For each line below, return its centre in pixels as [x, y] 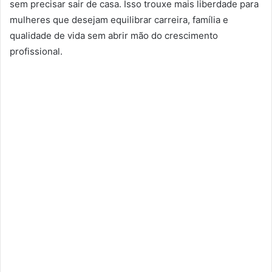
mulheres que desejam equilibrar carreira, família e [119, 19]
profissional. [36, 51]
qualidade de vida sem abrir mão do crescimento [114, 35]
